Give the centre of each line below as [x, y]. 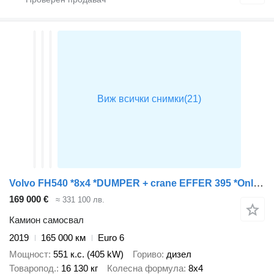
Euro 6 [111, 238]
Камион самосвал [46, 220]
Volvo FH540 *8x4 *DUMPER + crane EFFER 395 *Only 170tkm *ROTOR [258, 183]
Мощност [29, 254]
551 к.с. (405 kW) [88, 254]
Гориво [147, 254]
